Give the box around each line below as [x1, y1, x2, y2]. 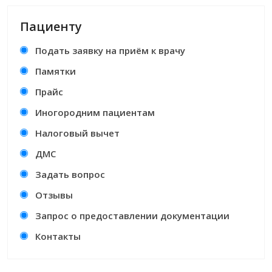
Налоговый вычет [35, 127, 120, 140]
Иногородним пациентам [35, 106, 155, 119]
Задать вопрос [35, 168, 105, 181]
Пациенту [20, 18, 82, 35]
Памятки [35, 65, 76, 78]
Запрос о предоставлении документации [35, 209, 229, 222]
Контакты [35, 230, 81, 243]
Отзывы [35, 189, 73, 202]
